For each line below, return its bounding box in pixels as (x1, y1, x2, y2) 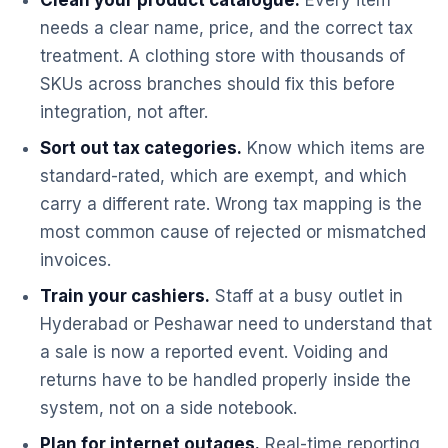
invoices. (40, 250, 111, 270)
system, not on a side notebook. (40, 398, 297, 418)
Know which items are (242, 138, 425, 158)
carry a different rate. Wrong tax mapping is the (40, 194, 422, 214)
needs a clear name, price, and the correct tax (40, 18, 413, 38)
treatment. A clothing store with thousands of (40, 46, 405, 66)
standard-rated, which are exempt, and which (40, 166, 407, 186)
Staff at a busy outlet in (210, 286, 403, 306)
